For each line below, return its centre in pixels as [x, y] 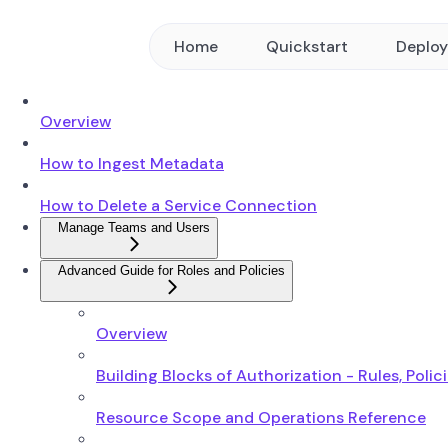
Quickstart [307, 46]
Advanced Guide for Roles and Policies [171, 270]
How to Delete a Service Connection [178, 205]
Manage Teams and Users [134, 227]
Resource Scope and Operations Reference [261, 417]
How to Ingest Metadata [132, 163]
